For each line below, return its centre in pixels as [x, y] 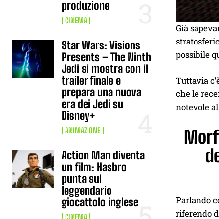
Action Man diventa [103, 155]
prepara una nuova [102, 92]
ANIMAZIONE [83, 130]
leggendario [87, 190]
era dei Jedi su [93, 104]
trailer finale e [91, 80]
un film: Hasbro [94, 167]
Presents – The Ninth [107, 57]
